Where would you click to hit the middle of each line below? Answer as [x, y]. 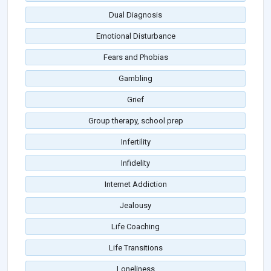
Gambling [135, 79]
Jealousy [135, 206]
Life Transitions [135, 248]
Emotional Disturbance [135, 36]
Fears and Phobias [135, 57]
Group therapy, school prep [135, 121]
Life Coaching [135, 227]
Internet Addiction [135, 184]
